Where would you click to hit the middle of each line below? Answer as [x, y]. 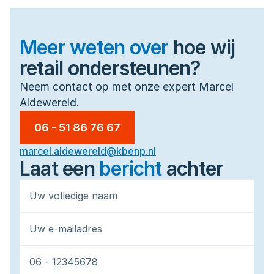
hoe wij [204, 47]
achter [195, 168]
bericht [131, 168]
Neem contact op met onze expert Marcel [127, 87]
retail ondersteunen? [110, 68]
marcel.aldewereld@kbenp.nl [88, 151]
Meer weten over [94, 47]
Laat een [60, 168]
